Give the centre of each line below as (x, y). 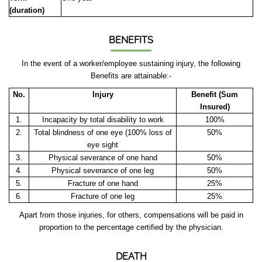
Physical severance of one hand (103, 158)
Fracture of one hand (103, 183)
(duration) (28, 10)
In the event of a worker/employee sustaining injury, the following (131, 63)
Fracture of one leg (103, 196)
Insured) (215, 107)
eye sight (103, 145)
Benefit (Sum (215, 94)
